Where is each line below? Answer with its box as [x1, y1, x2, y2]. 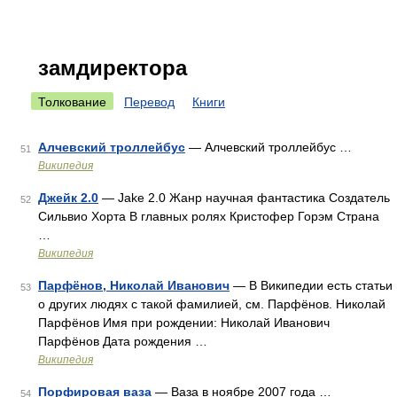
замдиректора [38, 56, 187, 80]
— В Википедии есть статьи [230, 278, 393, 292]
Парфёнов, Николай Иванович [38, 278, 230, 292]
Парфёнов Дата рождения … [38, 334, 207, 348]
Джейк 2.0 [38, 191, 98, 205]
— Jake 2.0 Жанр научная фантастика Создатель [98, 191, 390, 205]
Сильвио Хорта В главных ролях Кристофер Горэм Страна [38, 209, 379, 223]
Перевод [124, 95, 175, 109]
